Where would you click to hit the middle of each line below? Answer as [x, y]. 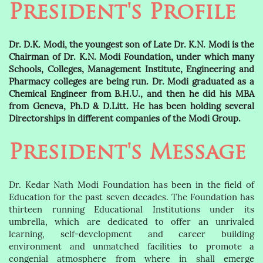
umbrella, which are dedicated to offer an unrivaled [131, 222]
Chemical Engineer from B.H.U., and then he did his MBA [131, 94]
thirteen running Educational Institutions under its [131, 210]
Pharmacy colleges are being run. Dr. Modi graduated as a [131, 82]
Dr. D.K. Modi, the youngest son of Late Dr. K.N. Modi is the [131, 45]
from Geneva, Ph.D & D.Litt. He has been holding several [131, 106]
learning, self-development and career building [131, 234]
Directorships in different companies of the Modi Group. [125, 119]
